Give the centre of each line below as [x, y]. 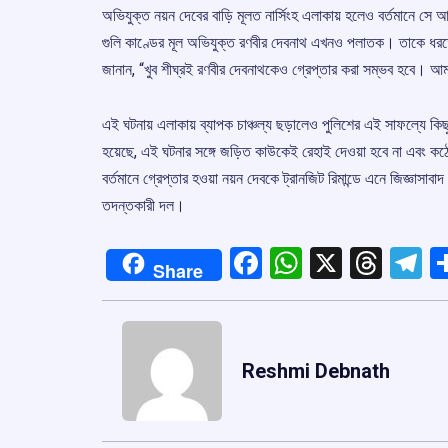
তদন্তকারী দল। [143, 205]
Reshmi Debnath [316, 370]
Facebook [328, 262]
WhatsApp [374, 262]
